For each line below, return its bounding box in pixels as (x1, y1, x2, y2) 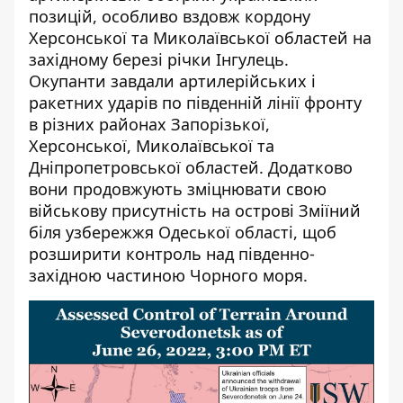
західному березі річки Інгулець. (29, 49, 289, 70)
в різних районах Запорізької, (29, 113, 270, 135)
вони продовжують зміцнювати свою (29, 178, 327, 200)
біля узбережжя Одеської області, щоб (29, 221, 336, 243)
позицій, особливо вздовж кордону (29, 5, 310, 27)
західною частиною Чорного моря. (29, 264, 308, 286)
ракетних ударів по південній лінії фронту (29, 92, 362, 113)
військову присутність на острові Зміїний (29, 200, 361, 221)
